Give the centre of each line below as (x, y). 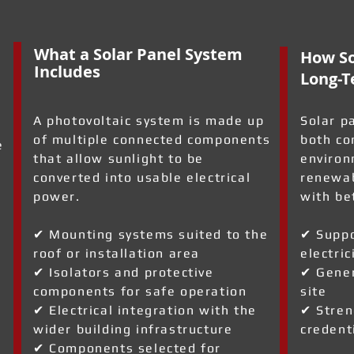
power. (57, 196)
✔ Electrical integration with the (145, 310)
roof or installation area (117, 253)
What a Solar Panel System (138, 54)
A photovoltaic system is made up (149, 121)
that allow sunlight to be (119, 158)
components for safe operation (140, 291)
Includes (67, 72)
